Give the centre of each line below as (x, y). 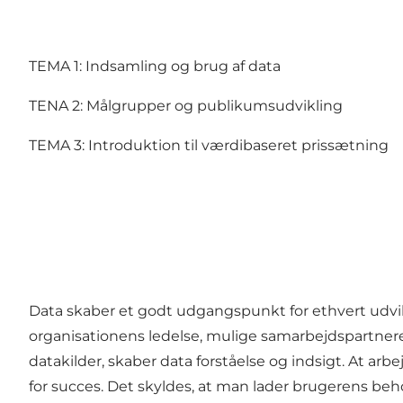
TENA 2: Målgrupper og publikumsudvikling (186, 106)
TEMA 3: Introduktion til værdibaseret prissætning (209, 146)
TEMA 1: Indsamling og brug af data (155, 67)
